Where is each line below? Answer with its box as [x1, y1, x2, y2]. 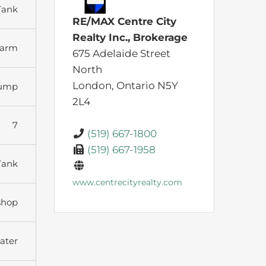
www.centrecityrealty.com [72, 178, 182, 188]
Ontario [116, 80, 155, 92]
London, [72, 80, 116, 92]
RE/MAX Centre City [72, 15, 176, 28]
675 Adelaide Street [72, 47, 170, 60]
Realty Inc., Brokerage [72, 31, 188, 44]
